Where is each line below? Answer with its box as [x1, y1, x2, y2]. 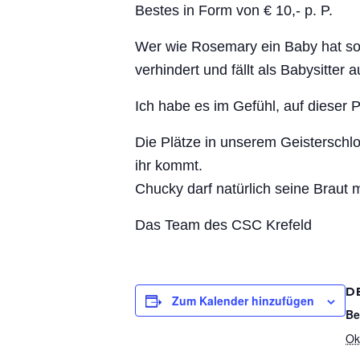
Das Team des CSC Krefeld [135, 216, 312, 233]
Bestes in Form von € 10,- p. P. [135, 2, 333, 18]
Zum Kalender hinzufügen [172, 292, 314, 309]
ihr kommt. [135, 157, 202, 174]
